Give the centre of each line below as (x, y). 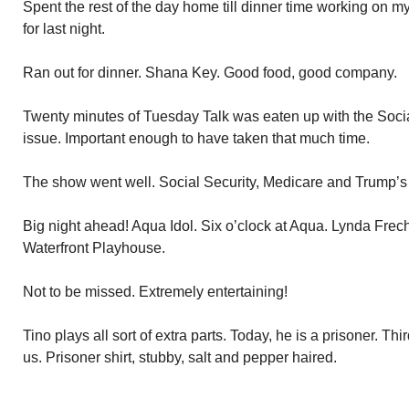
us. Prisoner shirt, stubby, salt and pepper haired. (180, 357)
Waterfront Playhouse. (94, 248)
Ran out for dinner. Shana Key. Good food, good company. (210, 73)
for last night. (64, 29)
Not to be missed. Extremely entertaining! (155, 292)
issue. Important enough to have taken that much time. (196, 138)
